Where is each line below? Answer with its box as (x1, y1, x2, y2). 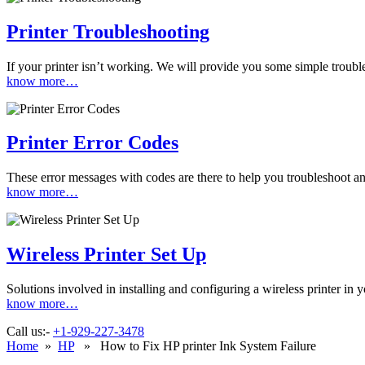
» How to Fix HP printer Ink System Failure (74, 339, 316, 354)
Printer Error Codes (7, 132, 178, 154)
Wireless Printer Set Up (7, 244, 206, 266)
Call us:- (7, 324, 53, 339)
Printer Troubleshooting (7, 20, 209, 42)
